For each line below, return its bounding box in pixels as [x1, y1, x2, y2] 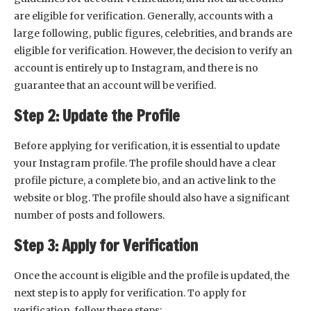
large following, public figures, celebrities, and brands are [14, 27, 292, 40]
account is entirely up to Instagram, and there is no [14, 62, 258, 75]
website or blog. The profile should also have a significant [14, 192, 289, 205]
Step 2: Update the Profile [14, 105, 180, 127]
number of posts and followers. [14, 209, 165, 222]
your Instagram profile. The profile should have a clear [14, 157, 276, 170]
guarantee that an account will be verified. [14, 79, 216, 92]
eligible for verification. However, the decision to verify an [14, 44, 292, 58]
